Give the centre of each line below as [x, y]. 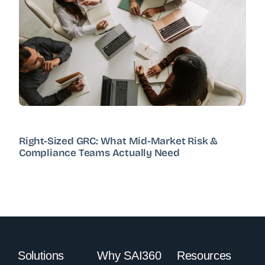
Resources [204, 256]
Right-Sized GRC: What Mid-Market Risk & [119, 141]
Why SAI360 [129, 256]
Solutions [41, 256]
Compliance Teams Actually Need [99, 153]
